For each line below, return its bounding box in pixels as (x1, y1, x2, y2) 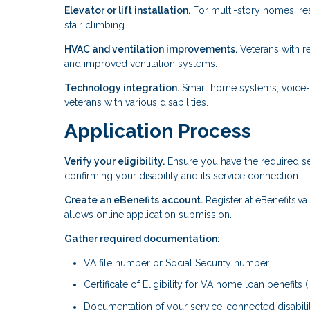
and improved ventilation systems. (64, 57, 217, 69)
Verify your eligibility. (64, 155, 165, 167)
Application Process (64, 119, 251, 143)
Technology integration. (64, 82, 179, 93)
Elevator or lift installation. (64, 4, 190, 16)
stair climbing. (64, 19, 127, 30)
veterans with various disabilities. (64, 96, 208, 108)
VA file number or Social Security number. (84, 257, 271, 268)
